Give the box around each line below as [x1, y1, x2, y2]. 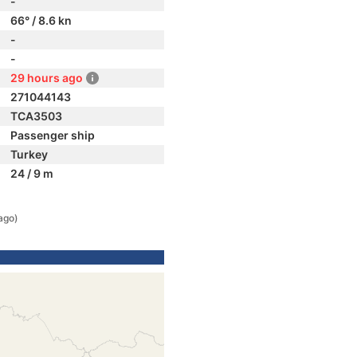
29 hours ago [10, 71, 83, 84]
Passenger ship [10, 128, 95, 142]
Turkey [10, 147, 48, 161]
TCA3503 [10, 109, 62, 123]
